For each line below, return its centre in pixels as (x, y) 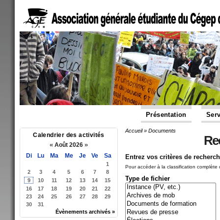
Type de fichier (148, 178)
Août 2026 (69, 145)
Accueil (134, 131)
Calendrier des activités (69, 135)
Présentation (166, 115)
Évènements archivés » (85, 212)
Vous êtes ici (160, 137)
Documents (162, 131)
